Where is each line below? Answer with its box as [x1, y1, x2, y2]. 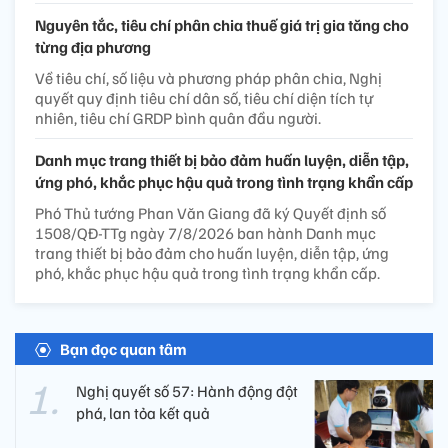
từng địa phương [35, 37, 151, 58]
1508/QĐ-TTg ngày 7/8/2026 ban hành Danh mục [35, 223, 376, 244]
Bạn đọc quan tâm [60, 339, 187, 360]
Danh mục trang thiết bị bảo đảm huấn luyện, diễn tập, [35, 150, 409, 171]
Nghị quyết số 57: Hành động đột [76, 381, 298, 402]
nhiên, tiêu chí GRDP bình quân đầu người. [35, 108, 321, 129]
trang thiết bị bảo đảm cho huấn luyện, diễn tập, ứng [35, 243, 389, 264]
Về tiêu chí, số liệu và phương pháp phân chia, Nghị [35, 68, 382, 89]
